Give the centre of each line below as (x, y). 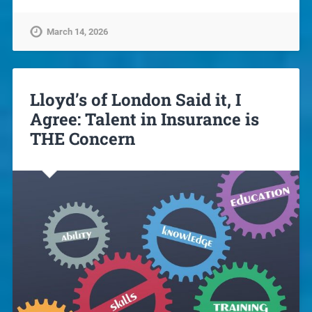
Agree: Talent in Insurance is (144, 119)
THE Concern (82, 138)
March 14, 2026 (77, 31)
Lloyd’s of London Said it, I (135, 99)
